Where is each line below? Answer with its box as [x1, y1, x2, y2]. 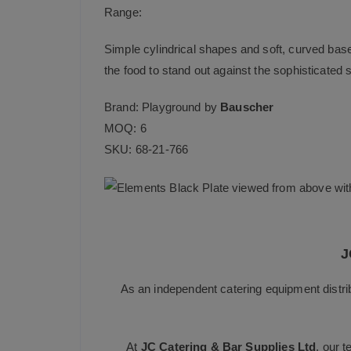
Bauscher [220, 100, 274, 114]
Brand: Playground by [104, 100, 221, 114]
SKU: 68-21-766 [104, 143, 189, 157]
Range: [104, 5, 142, 20]
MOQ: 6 [104, 121, 147, 136]
